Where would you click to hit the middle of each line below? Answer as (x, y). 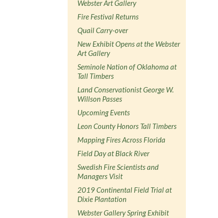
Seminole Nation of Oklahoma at (127, 66)
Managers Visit (100, 176)
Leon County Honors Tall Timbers (127, 126)
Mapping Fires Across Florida (122, 139)
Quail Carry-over (103, 30)
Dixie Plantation (102, 199)
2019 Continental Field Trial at (125, 190)
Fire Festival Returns (108, 16)
